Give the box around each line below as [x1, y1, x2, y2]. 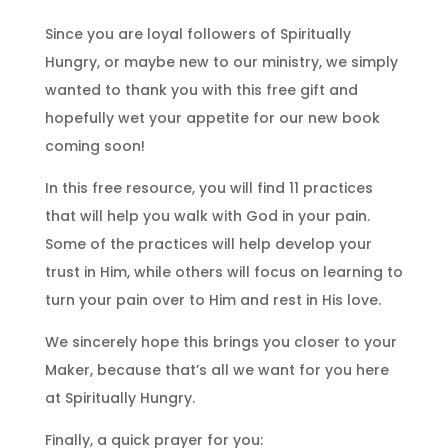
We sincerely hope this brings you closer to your [44, 331, 397, 352]
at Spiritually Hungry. [44, 387, 195, 408]
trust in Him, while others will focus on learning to [44, 261, 403, 282]
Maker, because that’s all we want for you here [44, 359, 389, 380]
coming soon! [44, 135, 145, 156]
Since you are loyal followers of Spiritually [44, 23, 351, 44]
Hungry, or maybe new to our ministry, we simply [44, 51, 398, 72]
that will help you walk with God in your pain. [44, 205, 370, 226]
